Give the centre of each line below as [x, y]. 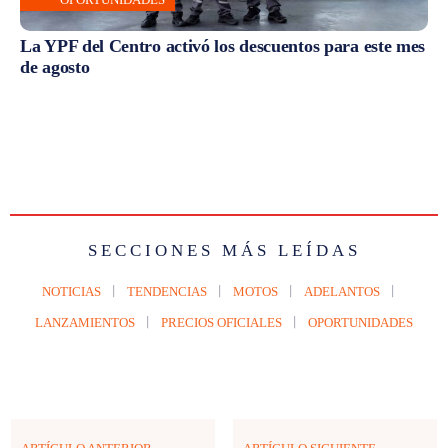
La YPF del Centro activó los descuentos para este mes [223, 45]
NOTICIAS [71, 291]
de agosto [55, 66]
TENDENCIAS [167, 291]
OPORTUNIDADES [360, 322]
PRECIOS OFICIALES [221, 322]
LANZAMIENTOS [85, 322]
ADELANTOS [342, 291]
